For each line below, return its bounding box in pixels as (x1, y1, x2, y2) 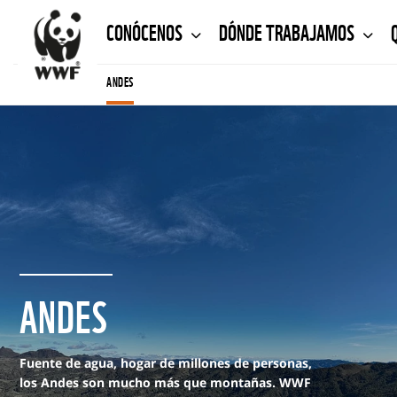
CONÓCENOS (106, 15, 186, 46)
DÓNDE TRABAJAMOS (219, 15, 358, 46)
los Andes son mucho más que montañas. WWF (19, 373, 311, 391)
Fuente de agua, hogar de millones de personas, (19, 354, 312, 371)
